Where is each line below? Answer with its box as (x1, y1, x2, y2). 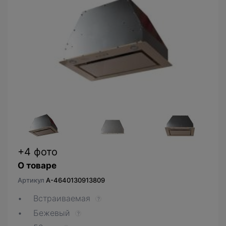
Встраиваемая (33, 193, 90, 203)
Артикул (18, 176, 46, 184)
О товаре (18, 160, 56, 171)
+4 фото (18, 145, 58, 158)
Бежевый (33, 207, 70, 218)
